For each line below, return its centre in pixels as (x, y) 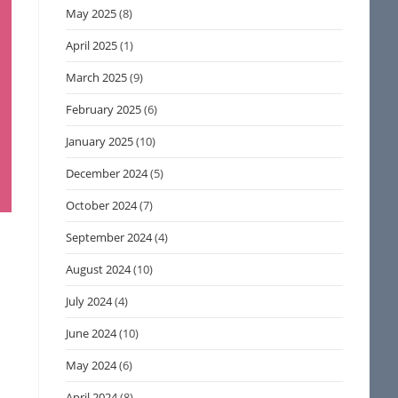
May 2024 (92, 365)
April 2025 (92, 45)
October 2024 (102, 205)
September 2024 (109, 237)
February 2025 (104, 109)
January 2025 (100, 141)
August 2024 (99, 269)
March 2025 (97, 77)
